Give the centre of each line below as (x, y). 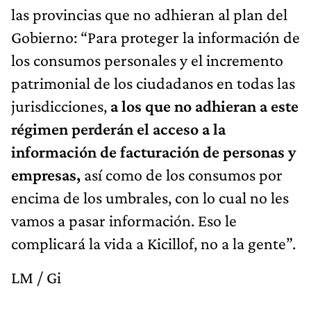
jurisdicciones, (59, 106)
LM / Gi (36, 278)
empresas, (46, 175)
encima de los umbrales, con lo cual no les (150, 198)
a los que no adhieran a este (203, 106)
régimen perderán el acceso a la (118, 129)
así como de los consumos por (182, 175)
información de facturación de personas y (153, 152)
